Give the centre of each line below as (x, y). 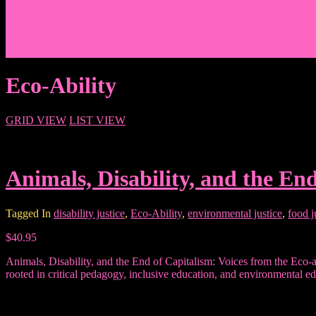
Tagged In (30, 213)
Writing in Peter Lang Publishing (135, 26)
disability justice (89, 213)
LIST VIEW (97, 120)
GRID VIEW (36, 120)
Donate (50, 38)
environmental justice (235, 213)
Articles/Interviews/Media (120, 13)
